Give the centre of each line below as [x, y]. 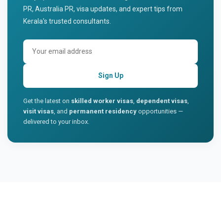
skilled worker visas [102, 101]
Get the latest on [47, 101]
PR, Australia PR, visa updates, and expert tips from [103, 9]
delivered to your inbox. [56, 121]
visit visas [38, 111]
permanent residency [103, 111]
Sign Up [110, 75]
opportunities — [160, 111]
